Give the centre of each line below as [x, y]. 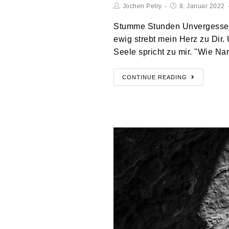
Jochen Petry [142, 6]
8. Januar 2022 [202, 6]
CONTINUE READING [155, 77]
